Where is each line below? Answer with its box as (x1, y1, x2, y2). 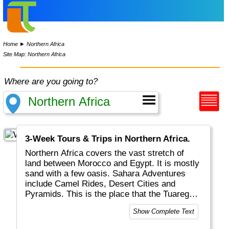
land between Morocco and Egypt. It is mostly (25, 158, 200, 169)
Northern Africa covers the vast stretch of (25, 148, 185, 158)
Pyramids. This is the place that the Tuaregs (25, 189, 194, 199)
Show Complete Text (133, 208, 195, 216)
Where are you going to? (4, 77, 98, 86)
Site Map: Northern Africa (3, 51, 66, 57)
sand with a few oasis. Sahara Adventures (25, 169, 113, 179)
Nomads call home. (25, 199, 99, 210)
